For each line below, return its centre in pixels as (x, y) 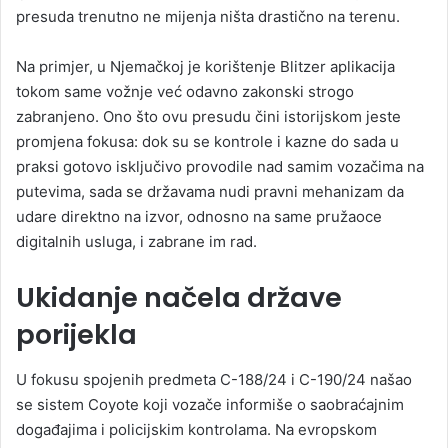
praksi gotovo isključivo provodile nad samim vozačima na (220, 167)
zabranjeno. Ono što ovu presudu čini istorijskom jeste (208, 117)
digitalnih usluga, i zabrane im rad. (136, 242)
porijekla (76, 335)
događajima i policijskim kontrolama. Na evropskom (196, 429)
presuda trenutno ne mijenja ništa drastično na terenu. (208, 17)
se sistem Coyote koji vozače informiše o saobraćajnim (210, 404)
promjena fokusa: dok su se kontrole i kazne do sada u (207, 142)
